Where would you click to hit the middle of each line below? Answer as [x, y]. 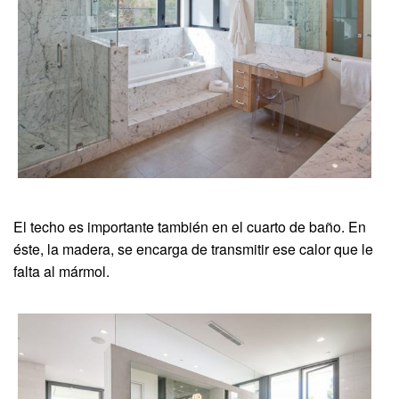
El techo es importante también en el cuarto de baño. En [190, 226]
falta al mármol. [61, 271]
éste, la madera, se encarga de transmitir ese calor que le [193, 248]
